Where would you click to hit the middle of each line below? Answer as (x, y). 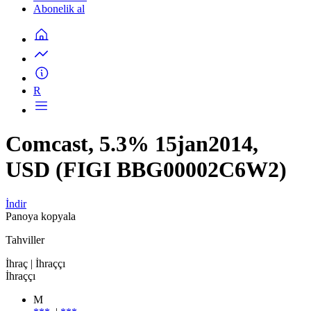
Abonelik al (59, 9)
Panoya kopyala (41, 216)
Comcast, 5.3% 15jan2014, (132, 144)
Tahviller (25, 239)
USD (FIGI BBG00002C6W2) (146, 170)
